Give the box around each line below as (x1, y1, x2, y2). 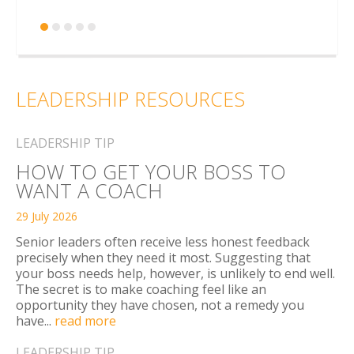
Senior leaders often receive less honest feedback (16, 232, 310, 250)
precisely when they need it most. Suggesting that (16, 248, 311, 266)
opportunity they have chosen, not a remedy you (16, 296, 304, 314)
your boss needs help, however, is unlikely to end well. (16, 264, 335, 282)
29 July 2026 (16, 208, 77, 224)
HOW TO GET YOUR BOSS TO (16, 157, 286, 185)
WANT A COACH (16, 176, 163, 204)
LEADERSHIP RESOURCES (16, 85, 245, 112)
